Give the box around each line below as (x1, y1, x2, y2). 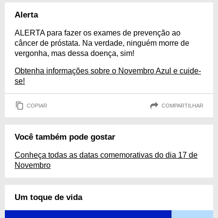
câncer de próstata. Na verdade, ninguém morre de (15, 39, 189, 47)
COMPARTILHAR (162, 102, 203, 109)
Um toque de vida (15, 193, 82, 202)
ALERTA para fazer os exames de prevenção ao (15, 29, 181, 37)
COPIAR (27, 102, 47, 109)
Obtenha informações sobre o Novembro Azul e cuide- (15, 67, 201, 75)
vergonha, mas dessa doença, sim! (15, 49, 134, 57)
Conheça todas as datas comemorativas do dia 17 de (15, 151, 198, 159)
